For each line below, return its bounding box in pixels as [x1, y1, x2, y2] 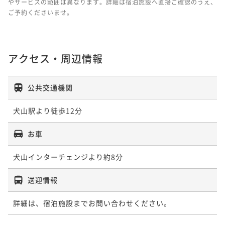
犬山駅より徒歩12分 [13, 105, 82, 116]
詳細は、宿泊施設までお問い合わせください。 [13, 197, 171, 208]
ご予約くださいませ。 [8, 8, 73, 17]
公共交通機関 [28, 82, 73, 92]
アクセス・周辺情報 [8, 51, 103, 66]
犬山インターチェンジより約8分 [13, 151, 123, 162]
